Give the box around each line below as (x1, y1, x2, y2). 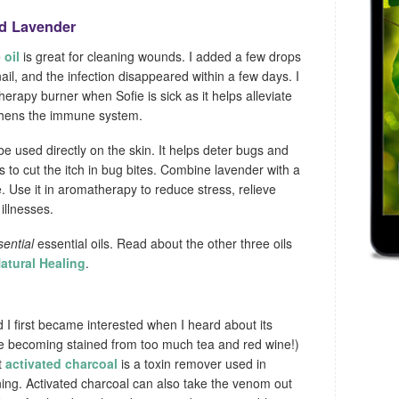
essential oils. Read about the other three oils (34, 233, 292, 252)
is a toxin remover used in (118, 354, 266, 372)
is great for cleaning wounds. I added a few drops (20, 47, 301, 66)
